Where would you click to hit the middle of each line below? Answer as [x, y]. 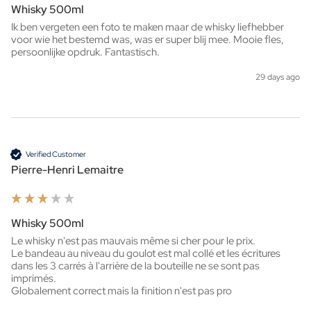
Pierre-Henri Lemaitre [67, 170]
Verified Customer [56, 154]
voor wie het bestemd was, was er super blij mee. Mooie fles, [148, 40]
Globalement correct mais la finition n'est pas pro [121, 291]
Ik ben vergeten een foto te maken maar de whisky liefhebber [148, 27]
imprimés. [34, 279]
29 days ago [278, 77]
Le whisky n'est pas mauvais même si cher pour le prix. [133, 241]
